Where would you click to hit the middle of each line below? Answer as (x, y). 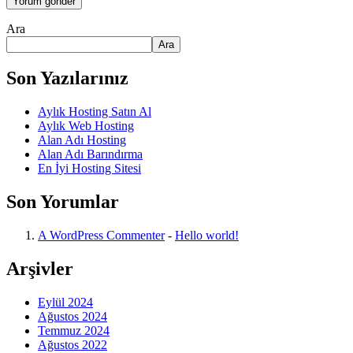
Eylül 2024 (65, 302)
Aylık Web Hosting (86, 126)
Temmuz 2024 (74, 330)
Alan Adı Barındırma (90, 154)
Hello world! (207, 236)
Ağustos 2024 (72, 316)
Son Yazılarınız (67, 78)
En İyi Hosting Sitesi (89, 169)
